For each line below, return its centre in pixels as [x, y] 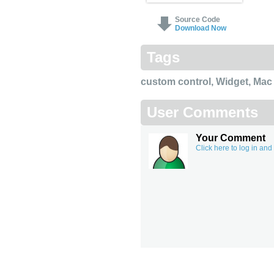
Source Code [198, 20]
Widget [232, 82]
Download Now [201, 28]
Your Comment [231, 138]
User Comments [202, 112]
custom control [176, 82]
